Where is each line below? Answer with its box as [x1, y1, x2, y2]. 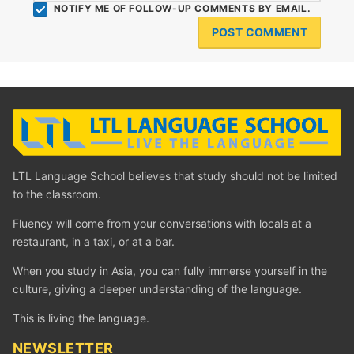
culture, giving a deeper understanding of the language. [13, 281, 302, 296]
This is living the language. [13, 311, 149, 325]
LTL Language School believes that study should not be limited [13, 168, 337, 183]
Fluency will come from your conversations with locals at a [13, 216, 311, 230]
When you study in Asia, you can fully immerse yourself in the [13, 263, 327, 277]
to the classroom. [13, 186, 101, 201]
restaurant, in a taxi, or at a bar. [13, 234, 175, 248]
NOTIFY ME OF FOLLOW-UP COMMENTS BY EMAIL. [53, 2, 311, 15]
